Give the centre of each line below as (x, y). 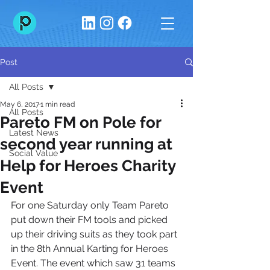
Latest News (34, 133)
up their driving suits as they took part (95, 234)
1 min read (58, 104)
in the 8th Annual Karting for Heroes (91, 249)
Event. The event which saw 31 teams (94, 263)
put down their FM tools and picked (90, 220)
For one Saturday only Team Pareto (91, 205)
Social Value (33, 153)
